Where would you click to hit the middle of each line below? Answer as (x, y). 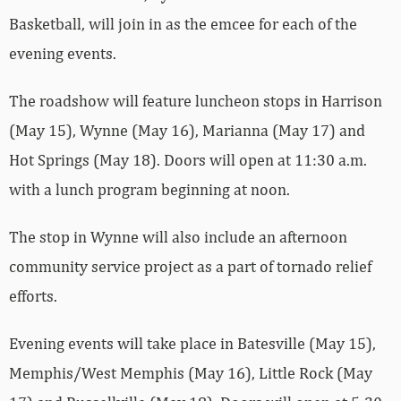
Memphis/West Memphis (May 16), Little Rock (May (191, 373)
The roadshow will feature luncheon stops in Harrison (196, 101)
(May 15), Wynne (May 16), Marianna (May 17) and (187, 131)
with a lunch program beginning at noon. (149, 190)
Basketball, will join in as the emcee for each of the (183, 24)
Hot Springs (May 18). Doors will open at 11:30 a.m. (188, 160)
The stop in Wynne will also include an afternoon (178, 237)
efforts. (33, 296)
